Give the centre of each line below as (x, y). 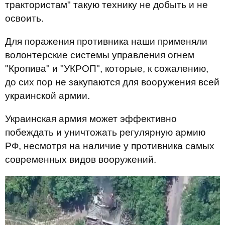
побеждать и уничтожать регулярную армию (105, 133)
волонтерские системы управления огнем (100, 55)
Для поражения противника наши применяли (106, 42)
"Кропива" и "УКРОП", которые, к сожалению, (107, 69)
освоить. (24, 19)
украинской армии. (47, 96)
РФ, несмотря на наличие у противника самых (110, 146)
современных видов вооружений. (81, 160)
